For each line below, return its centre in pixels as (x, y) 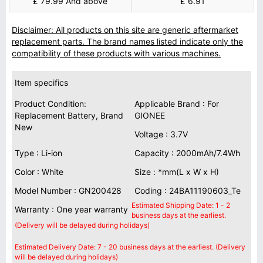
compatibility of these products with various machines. (116, 53)
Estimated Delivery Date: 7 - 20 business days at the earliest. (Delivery (130, 247)
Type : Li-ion (38, 153)
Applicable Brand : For (177, 104)
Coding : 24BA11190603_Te (188, 190)
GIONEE (150, 115)
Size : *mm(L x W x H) (177, 172)
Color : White (39, 172)
